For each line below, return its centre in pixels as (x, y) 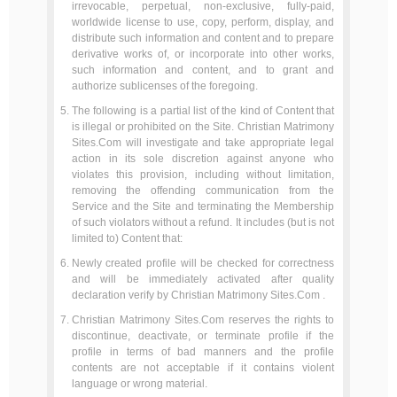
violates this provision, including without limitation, (203, 175)
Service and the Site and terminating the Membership (203, 206)
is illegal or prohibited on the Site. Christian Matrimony (203, 127)
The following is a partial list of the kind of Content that (203, 111)
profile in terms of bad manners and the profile (203, 352)
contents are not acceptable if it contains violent (203, 368)
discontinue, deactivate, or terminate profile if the (203, 336)
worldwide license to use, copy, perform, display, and (203, 22)
